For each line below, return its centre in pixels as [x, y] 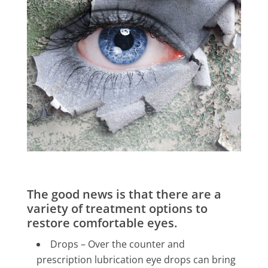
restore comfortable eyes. [102, 223]
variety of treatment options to [117, 209]
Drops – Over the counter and [117, 244]
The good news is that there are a [124, 194]
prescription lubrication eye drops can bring [136, 260]
